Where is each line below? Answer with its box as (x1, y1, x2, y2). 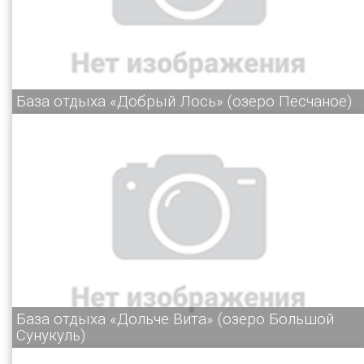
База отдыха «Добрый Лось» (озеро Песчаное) (16, 92, 352, 110)
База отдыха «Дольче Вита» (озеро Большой (16, 310, 334, 329)
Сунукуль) (16, 327, 85, 345)
